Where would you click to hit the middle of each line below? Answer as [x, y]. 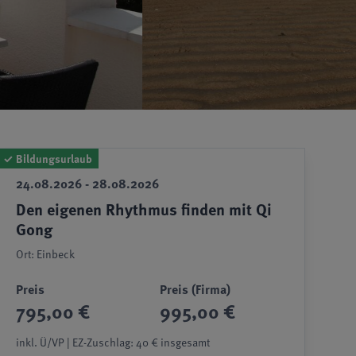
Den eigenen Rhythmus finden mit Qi [143, 209]
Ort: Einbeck [45, 253]
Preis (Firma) [195, 289]
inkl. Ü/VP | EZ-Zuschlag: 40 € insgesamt [112, 342]
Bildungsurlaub [54, 158]
